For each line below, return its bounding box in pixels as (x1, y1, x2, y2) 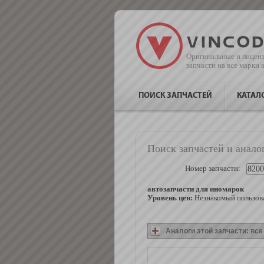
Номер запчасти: (185, 164, 240, 173)
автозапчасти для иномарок (147, 185, 244, 193)
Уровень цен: (147, 194, 193, 202)
